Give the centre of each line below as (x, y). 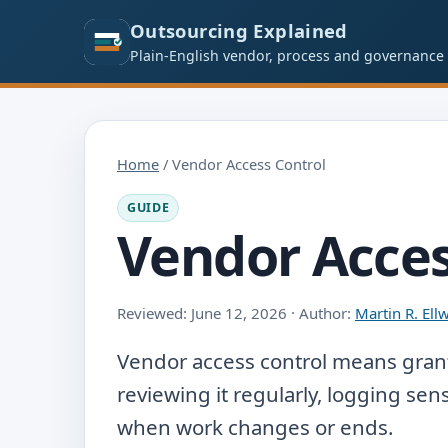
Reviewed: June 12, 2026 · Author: (236, 312)
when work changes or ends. (255, 427)
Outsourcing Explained (239, 30)
